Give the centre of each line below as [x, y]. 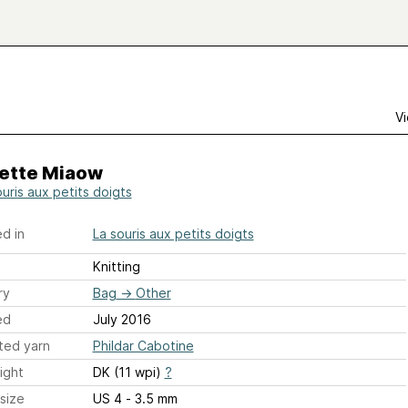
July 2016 [122, 319]
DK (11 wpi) [128, 372]
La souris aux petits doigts [173, 234]
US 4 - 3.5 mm [151, 398]
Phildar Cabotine [143, 346]
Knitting [116, 266]
